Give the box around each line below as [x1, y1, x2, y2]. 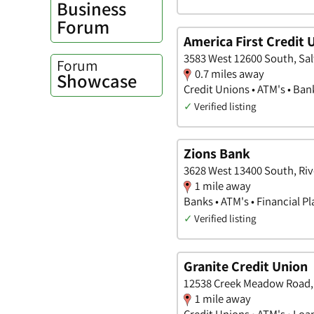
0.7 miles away [195, 65, 264, 81]
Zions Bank [184, 144, 250, 163]
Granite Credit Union [184, 257, 308, 275]
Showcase [57, 69, 137, 94]
